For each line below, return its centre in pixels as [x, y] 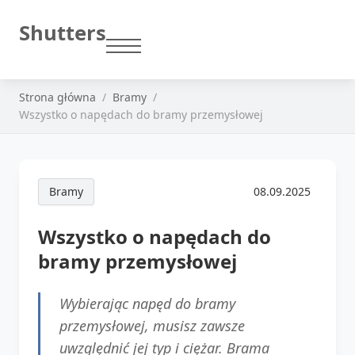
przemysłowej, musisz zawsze [152, 325]
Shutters [63, 33]
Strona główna [57, 97]
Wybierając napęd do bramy [147, 303]
